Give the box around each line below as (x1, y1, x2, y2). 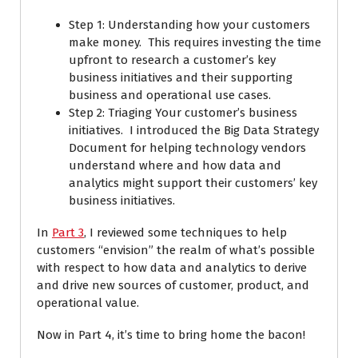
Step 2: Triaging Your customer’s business (69, 105, 297, 120)
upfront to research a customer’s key (69, 53, 276, 67)
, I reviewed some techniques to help (84, 225, 287, 240)
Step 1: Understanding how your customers (69, 18, 310, 32)
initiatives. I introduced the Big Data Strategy (69, 123, 319, 137)
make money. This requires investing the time (69, 35, 321, 50)
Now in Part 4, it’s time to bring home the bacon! (37, 328, 305, 342)
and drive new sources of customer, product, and (37, 278, 309, 292)
